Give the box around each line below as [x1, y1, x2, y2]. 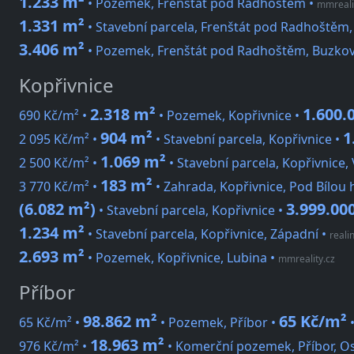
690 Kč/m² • [19, 107, 90, 125]
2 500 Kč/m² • [19, 154, 100, 172]
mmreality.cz [278, 252, 335, 266]
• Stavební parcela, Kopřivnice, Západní [85, 225, 318, 243]
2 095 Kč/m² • [19, 130, 100, 149]
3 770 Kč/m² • [19, 178, 100, 196]
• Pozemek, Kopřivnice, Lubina [85, 249, 267, 267]
